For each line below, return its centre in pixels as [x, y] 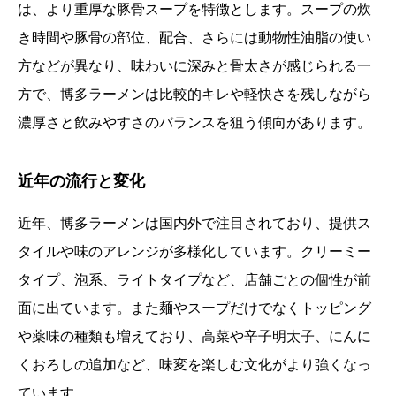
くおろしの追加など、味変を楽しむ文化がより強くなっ [194, 365]
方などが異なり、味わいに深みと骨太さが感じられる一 [194, 66]
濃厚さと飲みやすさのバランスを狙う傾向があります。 [194, 123]
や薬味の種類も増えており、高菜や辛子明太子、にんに [194, 337]
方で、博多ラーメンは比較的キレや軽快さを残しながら [194, 95]
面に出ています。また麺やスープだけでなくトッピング [194, 308]
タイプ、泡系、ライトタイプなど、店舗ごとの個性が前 [194, 280]
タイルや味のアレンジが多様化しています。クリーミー [194, 252]
